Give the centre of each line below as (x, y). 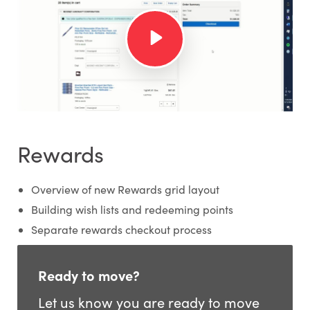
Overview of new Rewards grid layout (125, 189)
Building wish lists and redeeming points (132, 209)
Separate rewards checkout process (121, 229)
